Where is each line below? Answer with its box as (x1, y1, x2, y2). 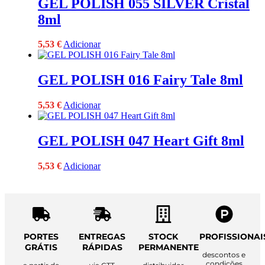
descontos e (202, 250, 245, 260)
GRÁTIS (25, 242, 57, 253)
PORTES (24, 231, 59, 243)
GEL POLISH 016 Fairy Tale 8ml (38, 72, 243, 88)
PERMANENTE (138, 242, 199, 253)
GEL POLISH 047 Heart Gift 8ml (38, 133, 244, 149)
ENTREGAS (79, 231, 125, 243)
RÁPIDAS (82, 242, 122, 253)
